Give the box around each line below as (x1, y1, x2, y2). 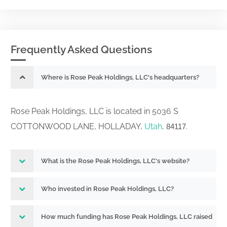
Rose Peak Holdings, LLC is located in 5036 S (11, 106, 178, 116)
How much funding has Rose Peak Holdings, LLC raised (41, 213, 212, 220)
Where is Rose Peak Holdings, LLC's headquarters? (41, 73, 199, 81)
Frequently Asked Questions (11, 43, 152, 56)
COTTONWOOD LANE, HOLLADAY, (11, 122, 144, 131)
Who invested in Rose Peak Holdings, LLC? (41, 185, 174, 193)
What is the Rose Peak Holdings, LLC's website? (41, 157, 190, 165)
